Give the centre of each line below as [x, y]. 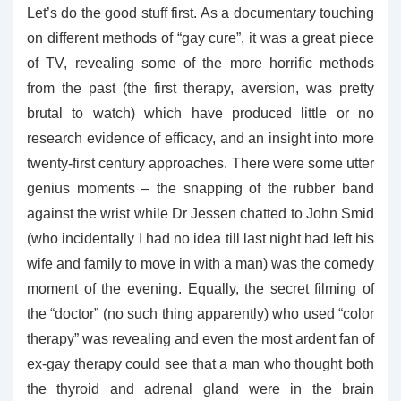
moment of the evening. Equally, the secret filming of [200, 289]
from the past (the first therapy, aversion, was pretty [200, 88]
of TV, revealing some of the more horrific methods [200, 63]
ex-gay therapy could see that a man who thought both [200, 364]
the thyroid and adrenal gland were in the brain [200, 389]
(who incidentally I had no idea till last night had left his [200, 239]
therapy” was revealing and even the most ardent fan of [200, 339]
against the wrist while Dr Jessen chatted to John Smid [200, 213]
